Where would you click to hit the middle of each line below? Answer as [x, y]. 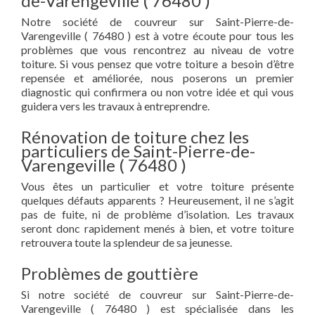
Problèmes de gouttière [110, 273]
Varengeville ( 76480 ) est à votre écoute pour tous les [157, 36]
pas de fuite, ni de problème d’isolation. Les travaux [157, 214]
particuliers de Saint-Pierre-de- [138, 151]
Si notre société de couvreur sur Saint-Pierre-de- [157, 294]
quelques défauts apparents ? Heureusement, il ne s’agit [157, 200]
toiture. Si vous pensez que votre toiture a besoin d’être [157, 64]
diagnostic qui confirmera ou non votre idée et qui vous [157, 92]
